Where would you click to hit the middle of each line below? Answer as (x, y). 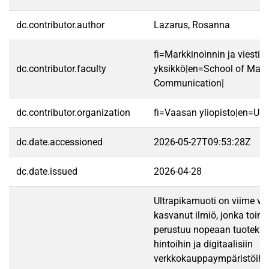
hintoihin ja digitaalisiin (203, 244)
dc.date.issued (47, 171)
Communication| (189, 83)
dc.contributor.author (60, 25)
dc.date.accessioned (59, 142)
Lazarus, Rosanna (192, 25)
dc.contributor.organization (73, 113)
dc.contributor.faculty (61, 69)
